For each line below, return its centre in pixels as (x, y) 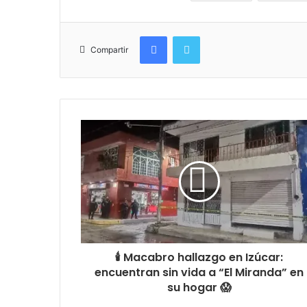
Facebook (187, 36)
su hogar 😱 (199, 288)
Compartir (109, 50)
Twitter (214, 36)
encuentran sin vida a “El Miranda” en (199, 273)
